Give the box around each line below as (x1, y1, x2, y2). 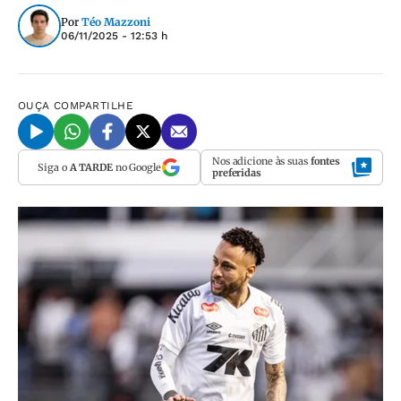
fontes (310, 155, 341, 167)
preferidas (212, 166, 261, 179)
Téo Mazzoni (81, 14, 150, 29)
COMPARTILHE (54, 99, 134, 112)
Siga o (38, 160, 70, 174)
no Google (112, 160, 161, 174)
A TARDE (69, 160, 113, 174)
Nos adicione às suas (212, 155, 311, 167)
